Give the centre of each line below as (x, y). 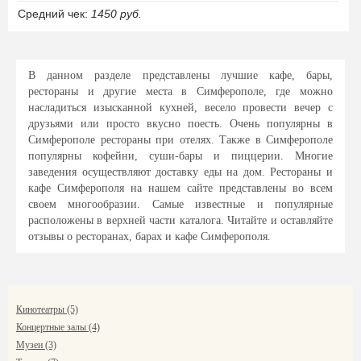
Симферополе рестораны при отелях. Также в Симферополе (180, 140)
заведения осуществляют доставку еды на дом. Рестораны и (180, 172)
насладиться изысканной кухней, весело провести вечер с (180, 108)
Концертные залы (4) (58, 327)
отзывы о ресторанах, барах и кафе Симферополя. (149, 237)
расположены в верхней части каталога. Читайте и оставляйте (180, 220)
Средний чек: (54, 14)
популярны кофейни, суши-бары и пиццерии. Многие (180, 156)
